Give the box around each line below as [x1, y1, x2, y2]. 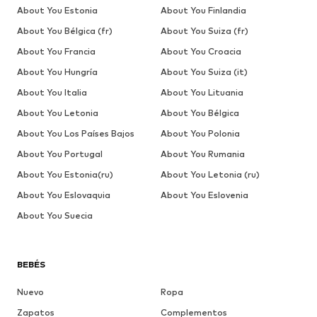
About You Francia [17, 45, 96, 57]
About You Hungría [17, 66, 98, 77]
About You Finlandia [160, 4, 246, 16]
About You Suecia [17, 209, 93, 221]
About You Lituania [160, 86, 243, 98]
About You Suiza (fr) [160, 25, 248, 36]
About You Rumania [160, 148, 245, 159]
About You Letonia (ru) [160, 168, 260, 180]
